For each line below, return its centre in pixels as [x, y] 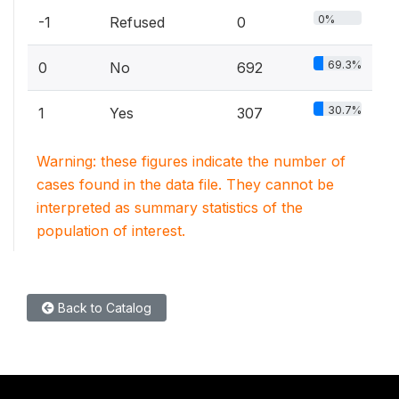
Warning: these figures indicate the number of [191, 161]
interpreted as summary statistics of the [170, 207]
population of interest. [111, 230]
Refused [137, 22]
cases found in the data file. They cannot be [185, 184]
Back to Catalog [103, 307]
